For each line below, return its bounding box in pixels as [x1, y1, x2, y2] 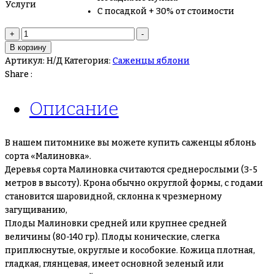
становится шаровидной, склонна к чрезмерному [5, 191, 222, 202]
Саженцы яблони [113, 56, 190, 67]
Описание [29, 98, 119, 120]
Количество [21, 28, 72, 39]
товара [21, 42, 50, 53]
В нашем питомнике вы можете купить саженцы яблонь [5, 138, 256, 148]
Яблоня [21, 55, 54, 66]
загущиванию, [5, 205, 67, 215]
